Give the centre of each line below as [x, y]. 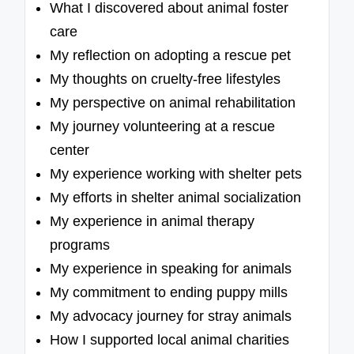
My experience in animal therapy [153, 222]
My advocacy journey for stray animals [171, 316]
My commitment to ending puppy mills [169, 293]
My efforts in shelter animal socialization [176, 198]
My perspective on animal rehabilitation [173, 103]
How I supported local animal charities [170, 340]
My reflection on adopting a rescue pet [171, 56]
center [70, 151]
